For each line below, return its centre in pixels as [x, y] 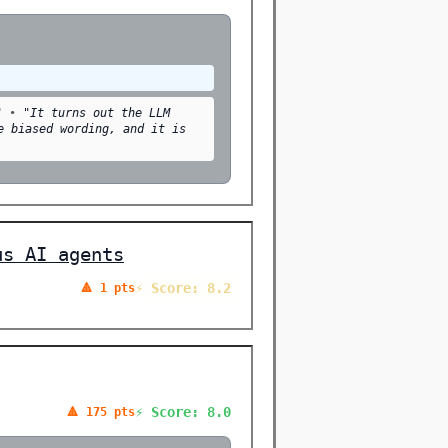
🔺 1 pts [108, 287]
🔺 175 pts [101, 411]
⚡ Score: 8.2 [183, 287]
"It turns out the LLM [96, 113]
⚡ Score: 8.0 [183, 411]
